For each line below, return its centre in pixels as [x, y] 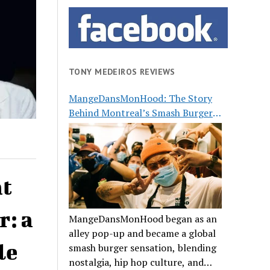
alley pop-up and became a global [143, 234]
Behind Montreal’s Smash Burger [141, 113]
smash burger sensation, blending [143, 248]
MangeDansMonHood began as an [143, 219]
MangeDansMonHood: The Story [141, 99]
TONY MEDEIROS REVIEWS [122, 71]
